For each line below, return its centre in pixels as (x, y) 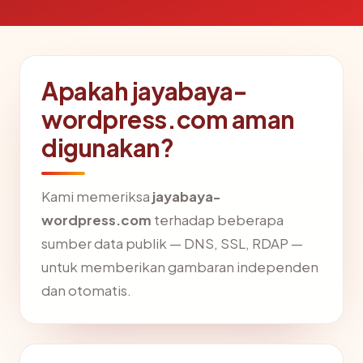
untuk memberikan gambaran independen (180, 267)
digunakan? (108, 147)
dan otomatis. (86, 290)
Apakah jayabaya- (145, 91)
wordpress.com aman (169, 119)
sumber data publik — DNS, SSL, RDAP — (172, 243)
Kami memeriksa (97, 196)
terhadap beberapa (218, 220)
